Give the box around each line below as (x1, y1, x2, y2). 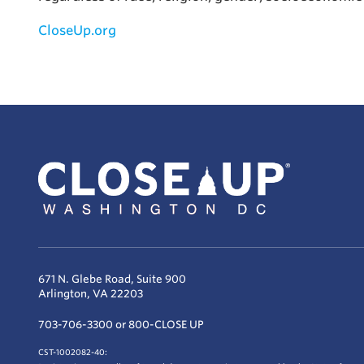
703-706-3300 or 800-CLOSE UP (38, 318, 204, 331)
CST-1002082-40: (38, 347, 107, 357)
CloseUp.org (38, 23, 116, 38)
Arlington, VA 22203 (38, 287, 143, 300)
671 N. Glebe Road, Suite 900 (38, 272, 186, 285)
